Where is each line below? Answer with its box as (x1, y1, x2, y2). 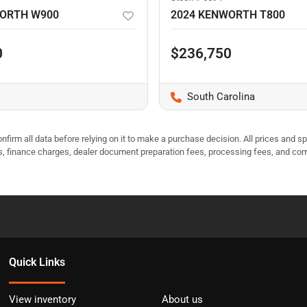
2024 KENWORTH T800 (171, 8, 285, 22)
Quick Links (9, 256, 66, 269)
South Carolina (187, 90, 255, 103)
